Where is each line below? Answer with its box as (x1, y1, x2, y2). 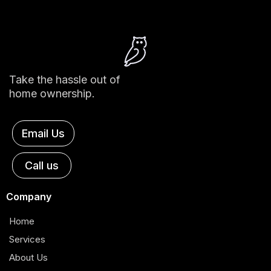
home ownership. (9, 87, 95, 100)
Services (9, 233, 45, 245)
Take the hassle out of (9, 73, 120, 86)
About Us (9, 251, 48, 263)
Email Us (22, 126, 65, 140)
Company (6, 190, 51, 203)
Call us (25, 158, 59, 172)
